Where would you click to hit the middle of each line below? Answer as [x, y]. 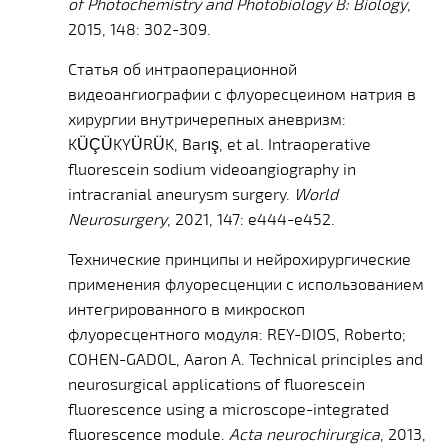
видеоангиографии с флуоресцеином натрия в [242, 93]
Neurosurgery [118, 218]
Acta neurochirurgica [305, 433]
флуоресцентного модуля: [168, 333]
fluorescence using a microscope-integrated [229, 408]
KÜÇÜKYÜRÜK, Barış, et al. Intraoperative [220, 143]
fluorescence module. [149, 433]
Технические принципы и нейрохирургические [240, 258]
